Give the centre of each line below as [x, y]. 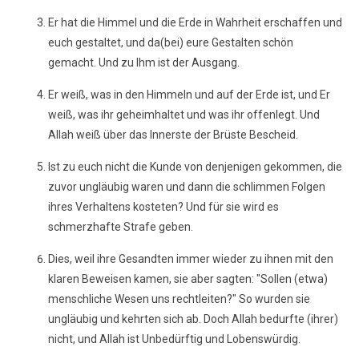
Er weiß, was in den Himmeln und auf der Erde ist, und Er [189, 95]
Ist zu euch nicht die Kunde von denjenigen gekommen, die [195, 167]
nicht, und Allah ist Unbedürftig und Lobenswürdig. [174, 339]
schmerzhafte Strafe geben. [121, 227]
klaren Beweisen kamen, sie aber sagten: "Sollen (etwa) [188, 279]
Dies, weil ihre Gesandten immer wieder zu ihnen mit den [191, 259]
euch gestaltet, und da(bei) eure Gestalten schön [171, 42]
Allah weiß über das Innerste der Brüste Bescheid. [173, 135]
